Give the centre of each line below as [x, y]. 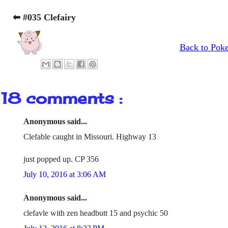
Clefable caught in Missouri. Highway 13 [90, 137]
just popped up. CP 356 [61, 159]
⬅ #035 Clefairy [44, 17]
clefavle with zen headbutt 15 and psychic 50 [96, 213]
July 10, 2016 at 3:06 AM [65, 174]
